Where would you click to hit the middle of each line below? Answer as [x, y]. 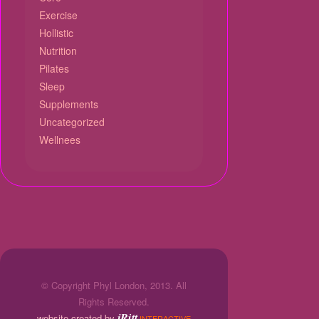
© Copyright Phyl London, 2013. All [114, 285]
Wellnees [60, 140]
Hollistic [56, 33]
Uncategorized [72, 122]
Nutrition [58, 51]
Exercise [58, 15]
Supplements [69, 104]
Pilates [54, 68]
